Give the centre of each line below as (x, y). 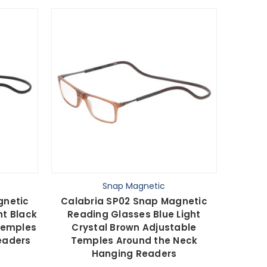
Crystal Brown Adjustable (134, 228)
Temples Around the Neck (134, 241)
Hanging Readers (134, 254)
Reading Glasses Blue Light (134, 215)
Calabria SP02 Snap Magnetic (134, 201)
